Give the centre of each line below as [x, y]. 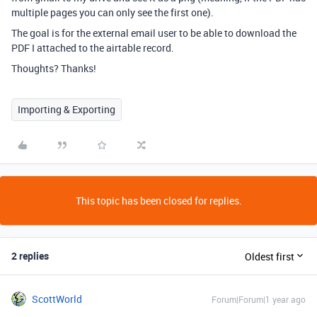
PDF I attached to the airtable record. [93, 48]
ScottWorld [57, 299]
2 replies [30, 256]
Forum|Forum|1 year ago [259, 299]
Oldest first [270, 256]
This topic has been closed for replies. [158, 201]
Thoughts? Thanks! [55, 68]
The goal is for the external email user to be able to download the [154, 33]
